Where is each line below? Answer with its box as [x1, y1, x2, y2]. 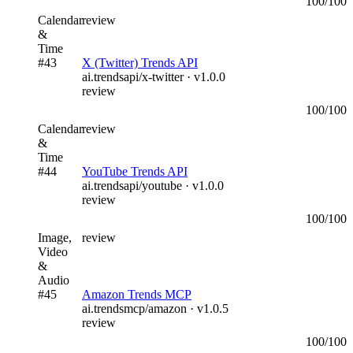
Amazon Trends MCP [82, 287, 191, 301]
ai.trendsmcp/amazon [82, 301, 187, 315]
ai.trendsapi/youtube [82, 178, 182, 192]
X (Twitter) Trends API [82, 55, 198, 69]
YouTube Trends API [82, 164, 188, 178]
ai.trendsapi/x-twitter [82, 69, 184, 84]
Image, [38, 230, 72, 244]
